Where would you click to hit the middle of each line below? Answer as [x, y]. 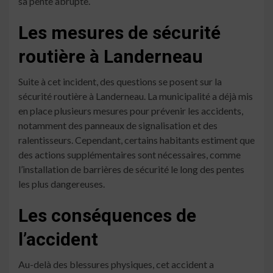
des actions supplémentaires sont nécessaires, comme [129, 155]
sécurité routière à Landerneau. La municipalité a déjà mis [136, 96]
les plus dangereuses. [62, 184]
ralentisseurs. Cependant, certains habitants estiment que [136, 140]
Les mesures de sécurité [119, 33]
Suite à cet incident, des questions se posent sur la [120, 82]
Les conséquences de [107, 216]
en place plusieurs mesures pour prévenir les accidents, [131, 111]
